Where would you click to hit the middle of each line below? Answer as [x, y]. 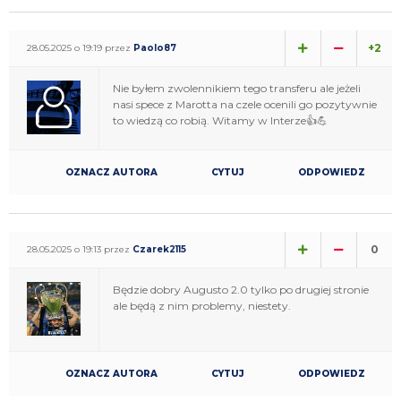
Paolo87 [155, 47]
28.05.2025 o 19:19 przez [80, 47]
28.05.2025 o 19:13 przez [80, 249]
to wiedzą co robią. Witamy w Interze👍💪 [220, 120]
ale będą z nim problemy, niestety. [202, 305]
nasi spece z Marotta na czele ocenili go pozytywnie [245, 104]
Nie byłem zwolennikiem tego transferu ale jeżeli [237, 88]
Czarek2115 [159, 249]
